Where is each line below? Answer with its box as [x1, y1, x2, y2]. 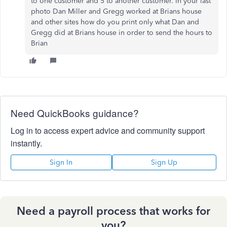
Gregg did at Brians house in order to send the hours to [31, 28, 212, 37]
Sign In [50, 158, 73, 167]
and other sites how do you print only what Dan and [31, 18, 199, 26]
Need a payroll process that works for [17, 204, 210, 218]
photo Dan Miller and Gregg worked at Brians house [31, 7, 202, 16]
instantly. [11, 137, 42, 149]
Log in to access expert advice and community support [11, 125, 205, 136]
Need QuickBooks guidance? [11, 106, 139, 120]
